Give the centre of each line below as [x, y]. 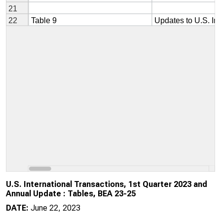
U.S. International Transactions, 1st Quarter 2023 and [107, 184]
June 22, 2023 [55, 208]
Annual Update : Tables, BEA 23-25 [71, 194]
